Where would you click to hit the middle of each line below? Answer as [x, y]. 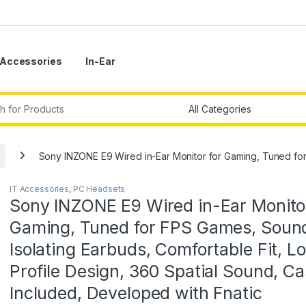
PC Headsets [99, 189]
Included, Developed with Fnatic [136, 293]
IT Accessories [40, 189]
